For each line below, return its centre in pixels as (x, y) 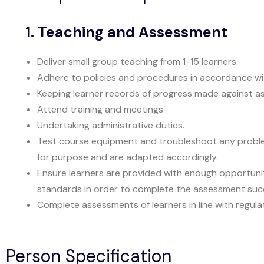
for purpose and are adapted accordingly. (127, 157)
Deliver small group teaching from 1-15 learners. (137, 62)
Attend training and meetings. (101, 109)
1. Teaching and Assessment (126, 32)
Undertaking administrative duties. (110, 125)
